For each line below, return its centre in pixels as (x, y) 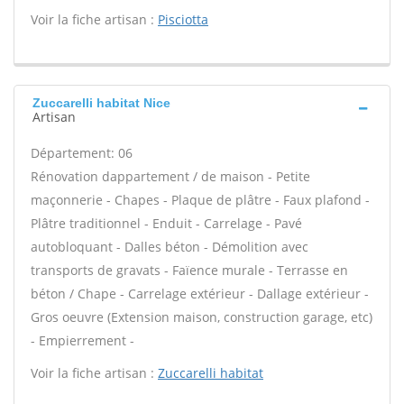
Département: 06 (82, 153)
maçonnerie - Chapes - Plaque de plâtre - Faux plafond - (200, 200)
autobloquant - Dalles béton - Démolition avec (170, 247)
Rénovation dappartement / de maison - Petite (170, 176)
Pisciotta (183, 19)
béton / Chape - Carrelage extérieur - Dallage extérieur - (200, 294)
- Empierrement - (83, 340)
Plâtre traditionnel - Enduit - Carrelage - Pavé (166, 223)
